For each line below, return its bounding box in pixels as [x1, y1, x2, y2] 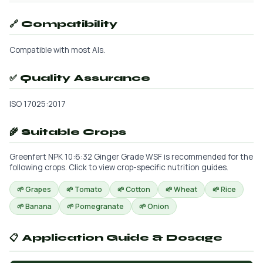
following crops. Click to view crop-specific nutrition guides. [9, 162, 228, 173]
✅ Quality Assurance [9, 73, 150, 83]
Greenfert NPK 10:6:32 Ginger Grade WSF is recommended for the [9, 151, 253, 162]
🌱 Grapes [17, 184, 51, 194]
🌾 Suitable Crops [9, 127, 126, 137]
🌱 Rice [213, 184, 236, 194]
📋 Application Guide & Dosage [9, 232, 222, 243]
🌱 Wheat [166, 184, 197, 194]
